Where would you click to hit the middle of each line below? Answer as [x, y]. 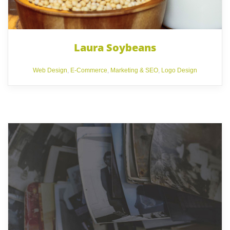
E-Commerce [89, 70]
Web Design [50, 70]
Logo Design [179, 70]
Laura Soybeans [115, 47]
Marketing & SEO [134, 70]
